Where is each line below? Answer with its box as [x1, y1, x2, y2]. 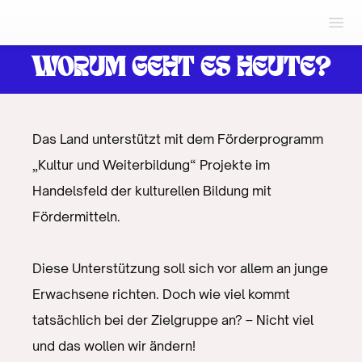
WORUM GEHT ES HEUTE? [32, 56, 330, 82]
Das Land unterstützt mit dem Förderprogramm [32, 131, 323, 147]
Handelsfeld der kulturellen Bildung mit [32, 183, 271, 199]
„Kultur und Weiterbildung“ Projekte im [32, 157, 270, 173]
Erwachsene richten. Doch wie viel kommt [32, 286, 290, 302]
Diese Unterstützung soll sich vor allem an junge [32, 260, 328, 276]
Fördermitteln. [32, 208, 120, 225]
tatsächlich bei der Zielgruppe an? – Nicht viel [32, 312, 314, 328]
